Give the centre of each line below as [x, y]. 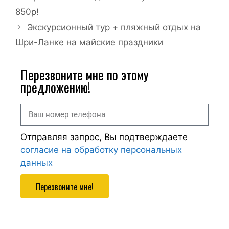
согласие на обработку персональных [101, 150]
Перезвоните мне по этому [85, 75]
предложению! [55, 87]
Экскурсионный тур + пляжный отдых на [114, 27]
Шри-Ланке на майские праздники [89, 43]
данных [37, 163]
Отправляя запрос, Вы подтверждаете [104, 137]
